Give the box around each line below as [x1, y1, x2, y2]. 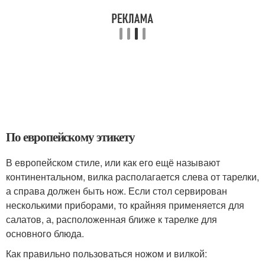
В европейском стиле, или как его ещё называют [6, 155, 220, 169]
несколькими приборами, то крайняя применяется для [6, 198, 244, 212]
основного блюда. [6, 226, 84, 240]
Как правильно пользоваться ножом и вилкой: [6, 246, 207, 260]
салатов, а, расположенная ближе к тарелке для [6, 212, 217, 226]
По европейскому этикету [6, 127, 135, 146]
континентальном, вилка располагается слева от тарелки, [6, 169, 259, 183]
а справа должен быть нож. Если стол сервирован [6, 183, 227, 198]
